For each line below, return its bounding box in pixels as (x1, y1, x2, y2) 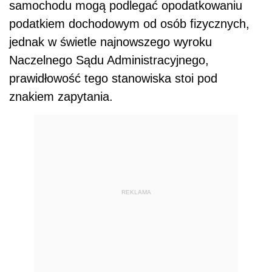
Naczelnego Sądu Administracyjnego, (9, 53, 209, 67)
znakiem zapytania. (9, 90, 113, 103)
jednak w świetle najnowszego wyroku (9, 35, 212, 49)
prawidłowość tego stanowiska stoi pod (9, 72, 217, 85)
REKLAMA (121, 188, 151, 195)
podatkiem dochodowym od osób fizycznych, (9, 17, 250, 30)
